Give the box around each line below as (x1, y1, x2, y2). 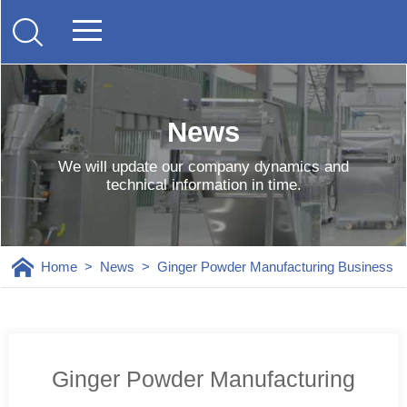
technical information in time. (105, 176, 302, 194)
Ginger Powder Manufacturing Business (156, 259, 393, 274)
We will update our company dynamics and (58, 158, 349, 175)
